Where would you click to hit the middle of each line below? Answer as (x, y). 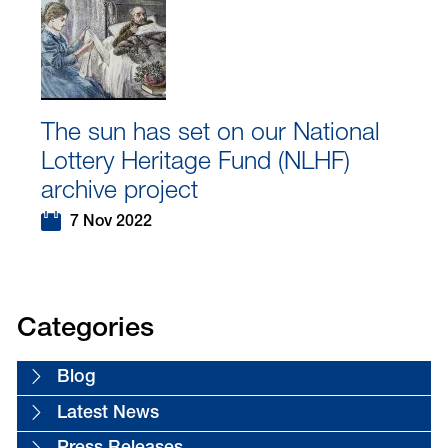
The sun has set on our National (210, 131)
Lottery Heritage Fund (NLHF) (195, 160)
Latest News (107, 413)
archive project (119, 189)
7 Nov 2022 (108, 223)
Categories (85, 331)
